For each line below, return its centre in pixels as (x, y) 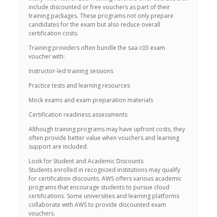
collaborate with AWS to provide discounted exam (97, 205)
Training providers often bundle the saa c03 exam (97, 48)
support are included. (58, 147)
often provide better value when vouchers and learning (104, 138)
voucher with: (47, 56)
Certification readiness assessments (78, 115)
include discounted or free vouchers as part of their (99, 7)
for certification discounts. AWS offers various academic (105, 178)
